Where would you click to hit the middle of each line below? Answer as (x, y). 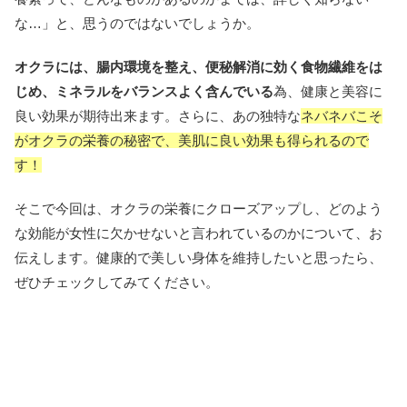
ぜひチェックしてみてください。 (117, 283)
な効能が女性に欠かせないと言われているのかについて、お (199, 233)
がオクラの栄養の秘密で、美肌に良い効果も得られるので (192, 141)
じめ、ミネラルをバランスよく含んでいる (144, 92)
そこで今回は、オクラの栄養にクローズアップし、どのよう (199, 209)
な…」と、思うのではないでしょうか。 (137, 24)
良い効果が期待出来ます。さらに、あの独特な (158, 116)
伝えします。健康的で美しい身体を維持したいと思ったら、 (199, 258)
